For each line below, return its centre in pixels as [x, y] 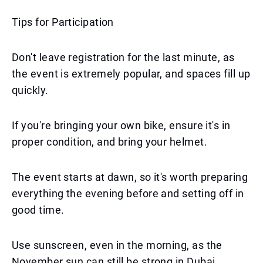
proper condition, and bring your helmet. [110, 142]
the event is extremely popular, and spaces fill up [131, 74]
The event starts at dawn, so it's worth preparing [130, 177]
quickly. [30, 90]
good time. [38, 210]
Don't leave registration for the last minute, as [123, 57]
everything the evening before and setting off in [128, 193]
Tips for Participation [63, 22]
